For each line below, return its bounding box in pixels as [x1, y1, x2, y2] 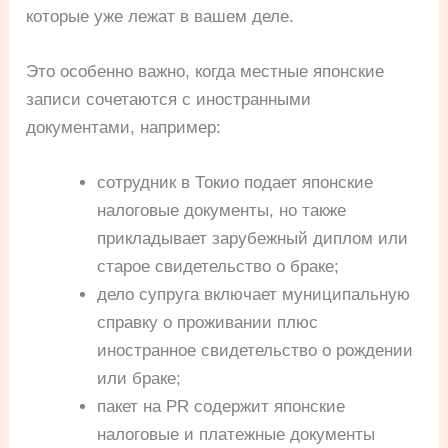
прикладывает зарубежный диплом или [97, 229, 409, 249]
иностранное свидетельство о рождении [97, 341, 414, 361]
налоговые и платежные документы [97, 425, 376, 445]
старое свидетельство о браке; [97, 257, 340, 277]
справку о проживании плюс [97, 313, 319, 333]
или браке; [97, 369, 182, 389]
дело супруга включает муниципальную [97, 285, 411, 305]
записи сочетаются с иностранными [26, 90, 312, 110]
